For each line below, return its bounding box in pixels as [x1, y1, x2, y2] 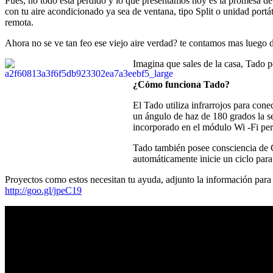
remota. [5, 16, 34, 27]
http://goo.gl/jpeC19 [5, 185, 82, 196]
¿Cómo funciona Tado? [133, 79, 230, 90]
